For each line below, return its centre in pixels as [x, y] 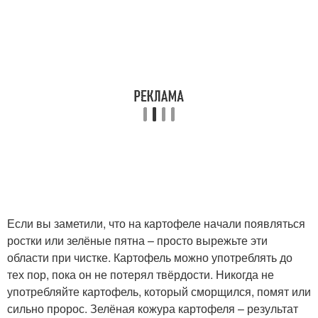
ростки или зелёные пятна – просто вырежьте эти [137, 241]
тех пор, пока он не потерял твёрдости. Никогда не [141, 275]
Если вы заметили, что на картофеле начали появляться [156, 224]
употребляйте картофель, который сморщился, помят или [159, 292]
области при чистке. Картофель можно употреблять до [150, 258]
